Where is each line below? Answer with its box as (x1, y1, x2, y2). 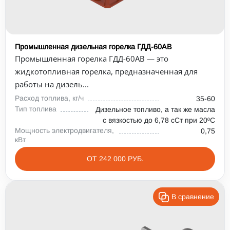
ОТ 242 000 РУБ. (86, 155, 144, 163)
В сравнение (171, 193, 214, 201)
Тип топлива (15, 105, 56, 113)
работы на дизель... (15, 79, 89, 89)
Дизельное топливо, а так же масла (95, 105, 215, 113)
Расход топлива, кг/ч (15, 94, 84, 102)
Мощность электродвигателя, (15, 126, 114, 135)
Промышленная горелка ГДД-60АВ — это (15, 53, 168, 64)
